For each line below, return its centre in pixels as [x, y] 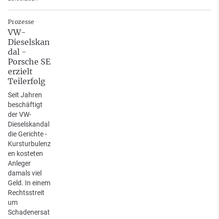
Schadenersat [29, 212]
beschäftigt [25, 104]
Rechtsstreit [26, 192]
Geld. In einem [29, 183]
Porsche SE [29, 61]
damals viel [25, 173]
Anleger [19, 163]
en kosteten [25, 153]
